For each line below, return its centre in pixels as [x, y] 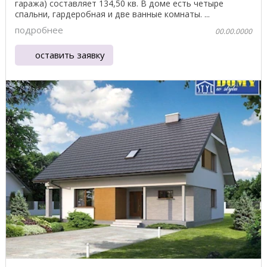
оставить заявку [70, 55]
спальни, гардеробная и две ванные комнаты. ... [112, 14]
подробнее [39, 30]
